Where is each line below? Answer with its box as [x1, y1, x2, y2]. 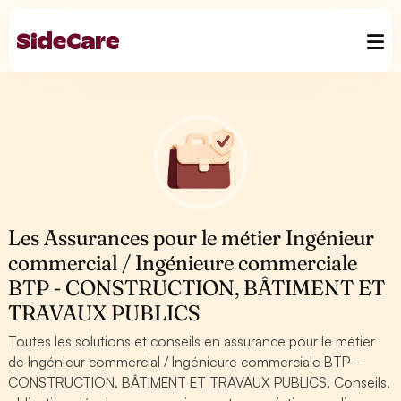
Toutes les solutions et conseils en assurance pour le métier [8, 332, 376, 350]
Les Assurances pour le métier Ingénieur [8, 225, 375, 251]
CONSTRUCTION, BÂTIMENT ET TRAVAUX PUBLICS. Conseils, [8, 373, 391, 391]
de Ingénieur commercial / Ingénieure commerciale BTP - [8, 353, 361, 371]
